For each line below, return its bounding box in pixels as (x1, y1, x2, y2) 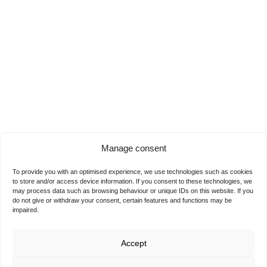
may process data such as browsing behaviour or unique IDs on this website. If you (13, 187, 253, 194)
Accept (120, 238, 147, 248)
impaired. (13, 206, 39, 213)
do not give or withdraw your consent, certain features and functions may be (13, 197, 232, 204)
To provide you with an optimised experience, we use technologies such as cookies (13, 168, 253, 175)
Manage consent (101, 143, 166, 153)
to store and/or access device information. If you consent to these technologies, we (13, 178, 252, 185)
